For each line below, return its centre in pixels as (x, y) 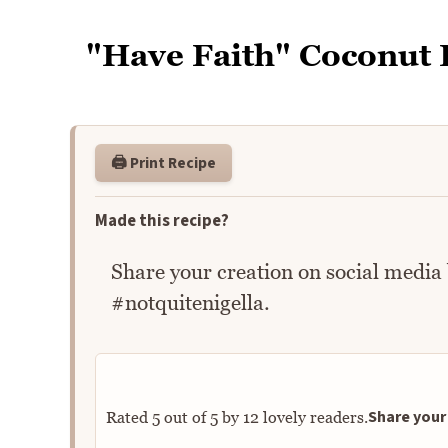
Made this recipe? (161, 221)
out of (184, 416)
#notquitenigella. (190, 302)
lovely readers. (313, 416)
